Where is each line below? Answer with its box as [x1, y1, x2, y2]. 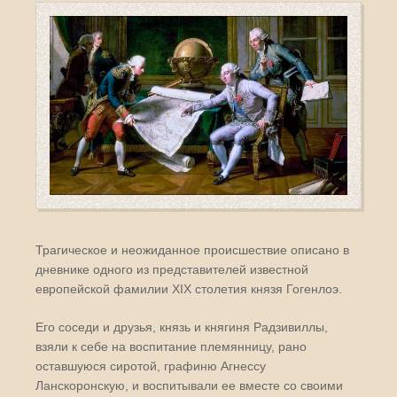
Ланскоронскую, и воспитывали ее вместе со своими [35, 378, 343, 393]
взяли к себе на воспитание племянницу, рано [35, 339, 307, 354]
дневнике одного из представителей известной [35, 261, 308, 276]
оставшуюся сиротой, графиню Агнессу [35, 358, 266, 373]
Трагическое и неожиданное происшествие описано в [35, 242, 349, 257]
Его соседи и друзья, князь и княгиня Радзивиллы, [35, 319, 328, 334]
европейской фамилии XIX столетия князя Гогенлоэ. [35, 281, 342, 296]
